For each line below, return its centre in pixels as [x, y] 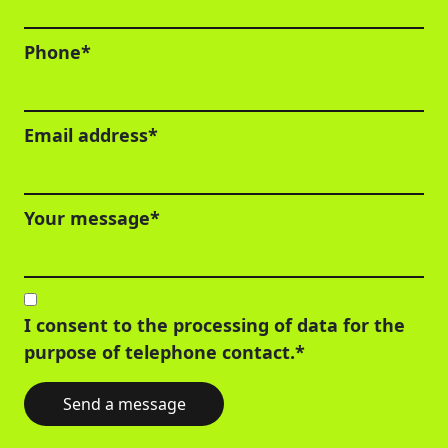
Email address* [91, 134]
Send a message [124, 403]
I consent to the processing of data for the [214, 324]
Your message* [92, 217]
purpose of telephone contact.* [164, 351]
